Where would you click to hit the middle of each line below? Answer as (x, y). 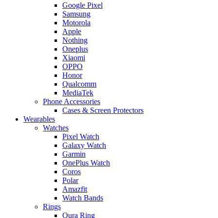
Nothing (75, 40)
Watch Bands (83, 198)
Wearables (39, 119)
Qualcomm (79, 84)
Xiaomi (74, 58)
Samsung (76, 14)
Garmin (74, 154)
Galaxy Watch (84, 145)
